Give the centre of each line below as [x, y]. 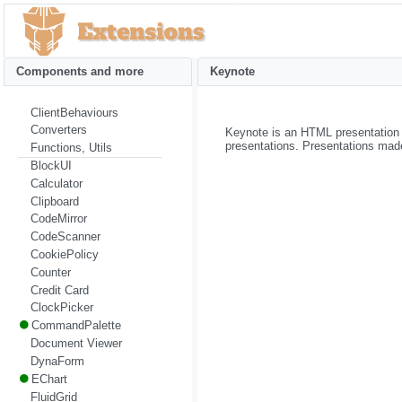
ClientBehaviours [74, 112]
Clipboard [54, 201]
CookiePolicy [64, 254]
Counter [50, 272]
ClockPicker [61, 308]
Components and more [79, 72]
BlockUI [51, 165]
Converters [58, 130]
